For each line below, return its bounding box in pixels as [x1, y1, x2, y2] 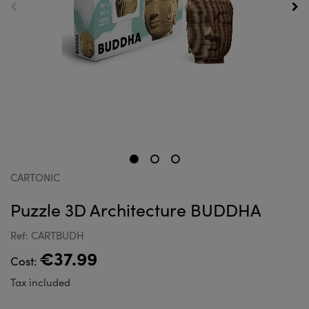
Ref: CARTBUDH [10, 228, 84, 242]
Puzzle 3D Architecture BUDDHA [10, 198, 261, 221]
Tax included [10, 275, 70, 289]
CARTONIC [10, 170, 60, 184]
